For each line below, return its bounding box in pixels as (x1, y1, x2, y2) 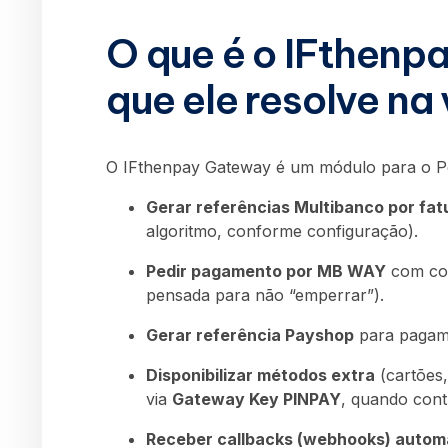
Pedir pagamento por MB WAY (146, 260, 386, 281)
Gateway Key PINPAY (172, 388, 341, 409)
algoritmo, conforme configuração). (146, 220, 418, 241)
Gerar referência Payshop (146, 324, 354, 345)
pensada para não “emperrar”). (146, 284, 384, 305)
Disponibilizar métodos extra (146, 364, 375, 385)
